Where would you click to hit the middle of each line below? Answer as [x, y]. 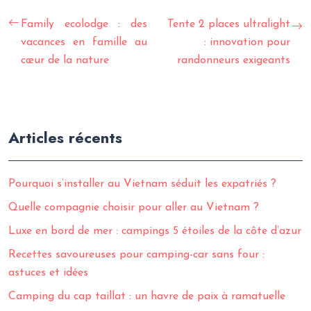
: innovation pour [247, 42]
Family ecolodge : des [84, 24]
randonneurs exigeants [234, 60]
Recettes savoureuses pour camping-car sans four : [136, 255]
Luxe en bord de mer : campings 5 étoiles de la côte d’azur [155, 231]
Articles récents [65, 137]
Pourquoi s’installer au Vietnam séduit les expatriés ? [142, 184]
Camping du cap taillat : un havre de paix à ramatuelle [147, 296]
